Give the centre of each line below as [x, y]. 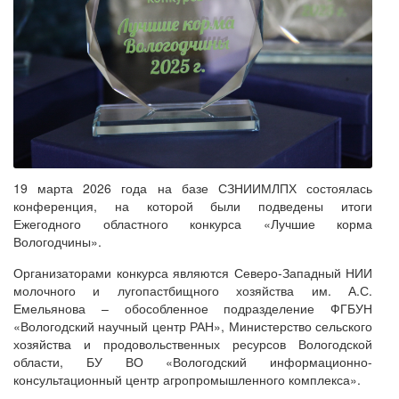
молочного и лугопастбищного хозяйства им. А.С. [193, 291]
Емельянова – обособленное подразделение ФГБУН [193, 309]
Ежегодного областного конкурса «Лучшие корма [193, 224]
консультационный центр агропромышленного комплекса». [187, 380]
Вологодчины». [57, 242]
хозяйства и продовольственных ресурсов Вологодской [193, 344]
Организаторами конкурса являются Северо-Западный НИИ [193, 273]
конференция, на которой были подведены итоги [193, 206]
